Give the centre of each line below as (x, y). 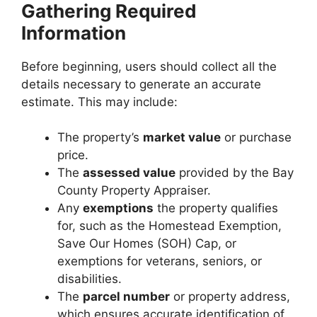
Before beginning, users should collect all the (149, 66)
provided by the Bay (235, 173)
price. (73, 155)
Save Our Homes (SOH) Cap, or (147, 243)
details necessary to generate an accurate (141, 84)
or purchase (256, 137)
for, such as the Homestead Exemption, (169, 226)
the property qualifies (216, 208)
